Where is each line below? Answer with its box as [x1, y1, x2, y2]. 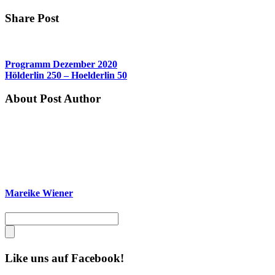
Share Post [5, 11, 59, 25]
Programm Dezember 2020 [5, 58, 117, 69]
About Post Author [5, 92, 101, 106]
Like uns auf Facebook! [5, 252, 124, 265]
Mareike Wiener [5, 188, 73, 199]
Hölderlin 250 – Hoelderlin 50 [5, 69, 127, 80]
